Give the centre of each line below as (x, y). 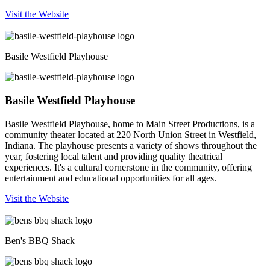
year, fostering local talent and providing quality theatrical (114, 156)
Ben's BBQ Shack (40, 240)
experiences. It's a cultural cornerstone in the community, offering (128, 167)
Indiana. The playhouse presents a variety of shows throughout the (131, 145)
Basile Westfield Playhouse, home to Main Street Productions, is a (130, 124)
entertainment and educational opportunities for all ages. (111, 178)
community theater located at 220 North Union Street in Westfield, (130, 134)
